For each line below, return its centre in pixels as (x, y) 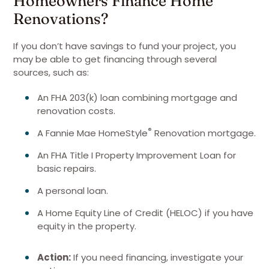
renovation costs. (76, 111)
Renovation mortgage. (204, 133)
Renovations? (61, 18)
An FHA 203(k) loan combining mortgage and (137, 98)
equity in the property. (87, 226)
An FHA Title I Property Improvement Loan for (137, 155)
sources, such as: (51, 72)
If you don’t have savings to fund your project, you (125, 46)
